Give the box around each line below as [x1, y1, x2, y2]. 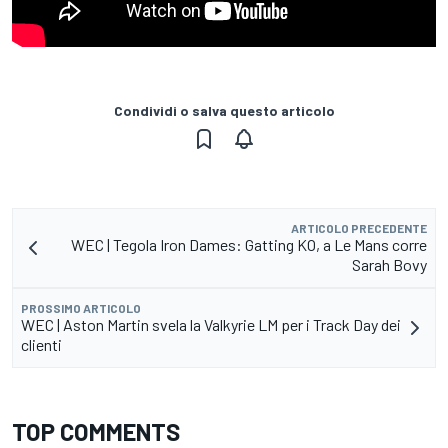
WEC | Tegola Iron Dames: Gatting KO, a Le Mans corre [71, 234, 427, 254]
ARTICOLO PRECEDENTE [291, 220, 427, 235]
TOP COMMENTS [12, 416, 180, 446]
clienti [21, 334, 62, 354]
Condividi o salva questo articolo [113, 101, 335, 119]
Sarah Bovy [352, 254, 427, 274]
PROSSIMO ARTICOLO [21, 300, 141, 315]
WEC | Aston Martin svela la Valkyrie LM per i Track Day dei [21, 314, 401, 334]
